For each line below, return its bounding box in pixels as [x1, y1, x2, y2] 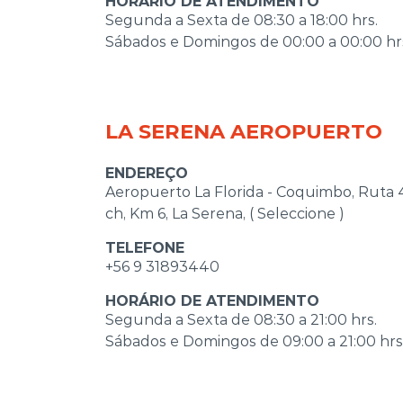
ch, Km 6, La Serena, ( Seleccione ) [105, 204, 345, 222]
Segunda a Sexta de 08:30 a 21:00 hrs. [105, 310, 377, 328]
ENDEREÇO [105, 164, 188, 182]
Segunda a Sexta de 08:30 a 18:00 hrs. [105, 11, 378, 29]
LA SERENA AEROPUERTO [105, 118, 382, 144]
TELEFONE [105, 238, 184, 256]
